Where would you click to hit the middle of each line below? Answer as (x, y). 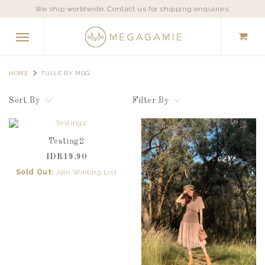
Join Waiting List (86, 172)
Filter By (151, 101)
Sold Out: (35, 172)
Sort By (25, 101)
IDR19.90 (66, 157)
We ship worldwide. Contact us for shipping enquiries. (132, 9)
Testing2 (66, 141)
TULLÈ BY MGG (65, 73)
